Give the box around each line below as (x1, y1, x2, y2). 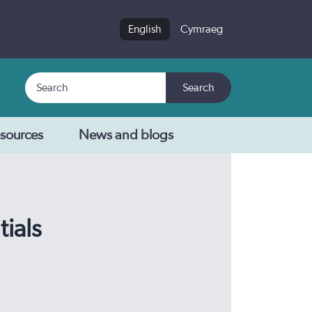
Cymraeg (180, 24, 223, 35)
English (128, 24, 162, 35)
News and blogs (79, 128, 173, 142)
